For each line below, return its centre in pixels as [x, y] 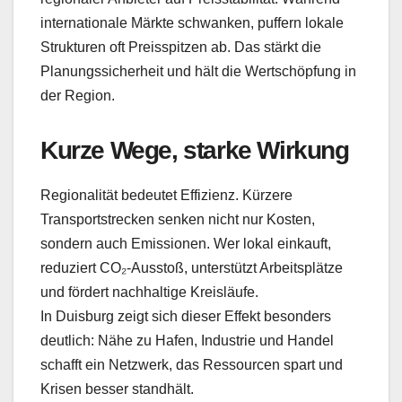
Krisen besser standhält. [117, 389]
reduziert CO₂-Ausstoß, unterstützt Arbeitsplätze [192, 267]
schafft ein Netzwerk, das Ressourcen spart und [192, 364]
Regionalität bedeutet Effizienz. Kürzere [166, 195]
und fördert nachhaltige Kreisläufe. [149, 292]
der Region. [78, 95]
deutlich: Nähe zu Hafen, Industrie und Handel [187, 340]
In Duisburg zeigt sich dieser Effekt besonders [186, 316]
